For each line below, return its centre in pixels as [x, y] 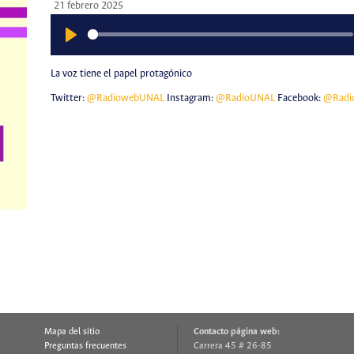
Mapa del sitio [72, 332]
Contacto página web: [237, 332]
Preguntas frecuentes [85, 346]
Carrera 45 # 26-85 [233, 346]
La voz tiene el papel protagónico [121, 73]
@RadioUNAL [245, 99]
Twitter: [68, 99]
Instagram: [190, 99]
